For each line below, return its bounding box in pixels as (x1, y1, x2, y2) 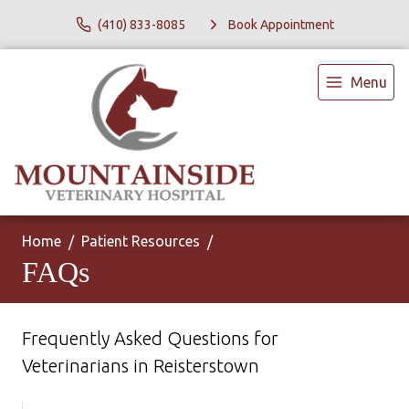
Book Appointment (227, 16, 334, 32)
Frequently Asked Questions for (22, 328, 278, 349)
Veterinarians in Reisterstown (22, 355, 259, 376)
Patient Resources (81, 233, 200, 249)
